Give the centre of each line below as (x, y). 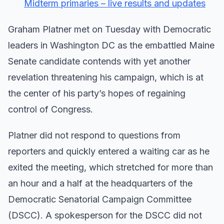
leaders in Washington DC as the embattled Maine (111, 45)
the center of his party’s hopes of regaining (97, 93)
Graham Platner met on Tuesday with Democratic (109, 29)
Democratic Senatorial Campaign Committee (100, 199)
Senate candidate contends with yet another (99, 61)
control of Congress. (50, 109)
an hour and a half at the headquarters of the (100, 183)
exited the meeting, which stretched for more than (110, 167)
